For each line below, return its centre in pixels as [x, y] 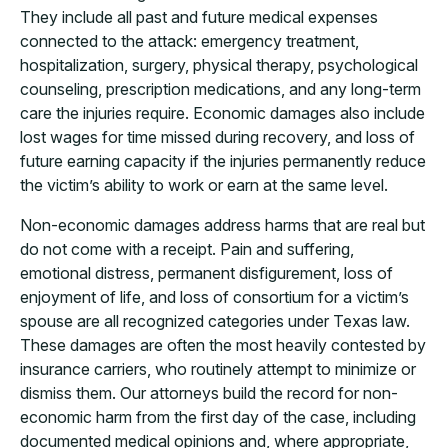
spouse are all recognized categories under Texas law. [215, 321]
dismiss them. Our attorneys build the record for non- [209, 393]
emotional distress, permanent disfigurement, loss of [206, 273]
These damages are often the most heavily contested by [223, 345]
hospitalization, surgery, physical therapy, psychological [219, 65]
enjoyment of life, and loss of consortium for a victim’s [214, 297]
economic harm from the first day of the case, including [218, 417]
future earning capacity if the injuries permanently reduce [223, 161]
